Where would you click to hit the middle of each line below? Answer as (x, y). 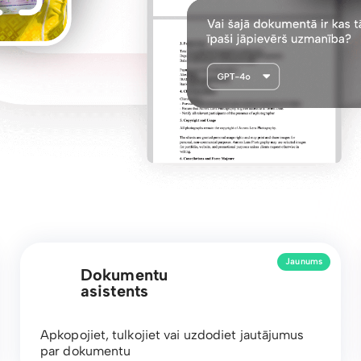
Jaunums (304, 262)
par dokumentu (86, 351)
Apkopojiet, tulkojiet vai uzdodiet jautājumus (172, 334)
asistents (114, 290)
